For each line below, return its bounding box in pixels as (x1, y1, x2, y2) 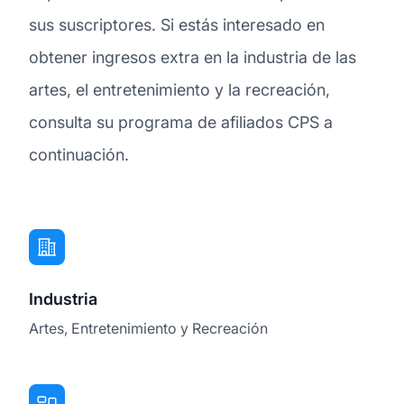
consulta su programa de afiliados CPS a (29, 112, 333, 132)
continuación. (29, 144, 129, 164)
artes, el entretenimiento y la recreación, (29, 79, 330, 99)
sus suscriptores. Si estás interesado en (29, 14, 325, 34)
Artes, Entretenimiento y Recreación (29, 318, 268, 337)
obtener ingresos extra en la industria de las (29, 47, 356, 67)
